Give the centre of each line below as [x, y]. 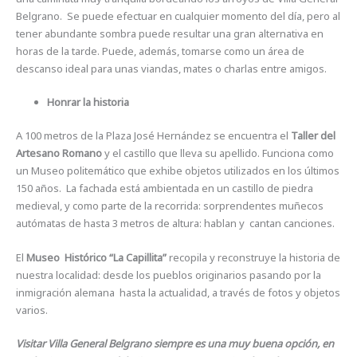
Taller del [314, 135]
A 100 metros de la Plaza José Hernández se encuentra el [154, 135]
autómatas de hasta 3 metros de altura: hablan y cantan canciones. [176, 223]
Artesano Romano [59, 153]
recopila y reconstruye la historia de [254, 257]
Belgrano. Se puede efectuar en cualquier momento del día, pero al [178, 16]
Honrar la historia [88, 102]
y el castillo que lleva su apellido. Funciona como [218, 153]
